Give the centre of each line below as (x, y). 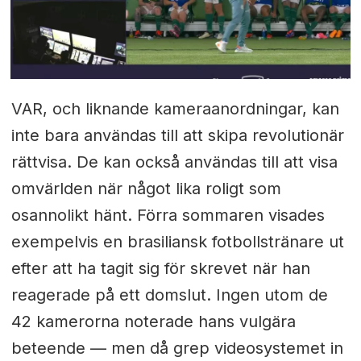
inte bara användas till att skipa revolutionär (177, 136)
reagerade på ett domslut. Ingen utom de (169, 295)
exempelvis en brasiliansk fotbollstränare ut (177, 242)
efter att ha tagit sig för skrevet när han (160, 269)
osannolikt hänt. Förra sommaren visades (168, 216)
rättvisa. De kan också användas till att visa (174, 162)
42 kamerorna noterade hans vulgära (153, 322)
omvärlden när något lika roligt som (146, 189)
